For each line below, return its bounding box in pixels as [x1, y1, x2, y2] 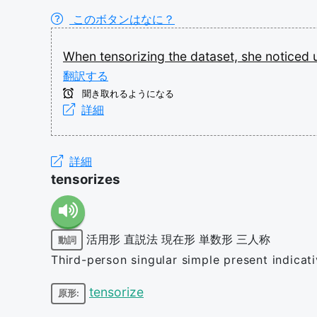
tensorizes [51, 171, 120, 188]
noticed [265, 49, 313, 64]
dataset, [190, 49, 241, 64]
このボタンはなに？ [69, 12, 175, 26]
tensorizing [100, 49, 168, 64]
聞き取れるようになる [79, 88, 174, 99]
